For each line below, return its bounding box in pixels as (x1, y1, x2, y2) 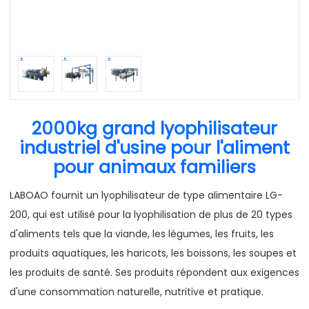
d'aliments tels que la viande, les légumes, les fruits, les (10, 226, 274, 241)
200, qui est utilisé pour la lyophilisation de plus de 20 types (10, 207, 292, 221)
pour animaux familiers (53, 155, 256, 180)
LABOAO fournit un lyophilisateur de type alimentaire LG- (10, 188, 283, 202)
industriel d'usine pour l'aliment (19, 136, 290, 161)
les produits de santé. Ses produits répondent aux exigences (10, 265, 299, 279)
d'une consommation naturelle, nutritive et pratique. (10, 284, 263, 299)
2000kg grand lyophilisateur (32, 117, 277, 141)
